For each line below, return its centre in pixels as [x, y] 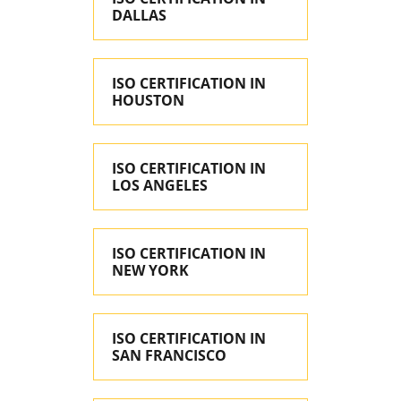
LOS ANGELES [160, 185]
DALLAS [139, 15]
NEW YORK [150, 270]
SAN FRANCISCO [169, 355]
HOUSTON [148, 100]
